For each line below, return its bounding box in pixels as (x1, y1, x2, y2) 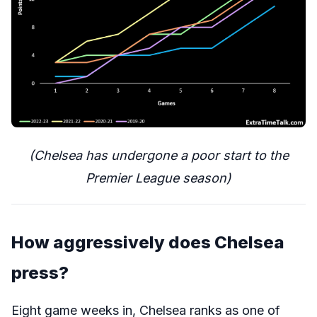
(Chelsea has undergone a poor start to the (28, 148, 289, 163)
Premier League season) (86, 171, 231, 186)
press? (11, 263, 69, 284)
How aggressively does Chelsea (11, 232, 284, 253)
